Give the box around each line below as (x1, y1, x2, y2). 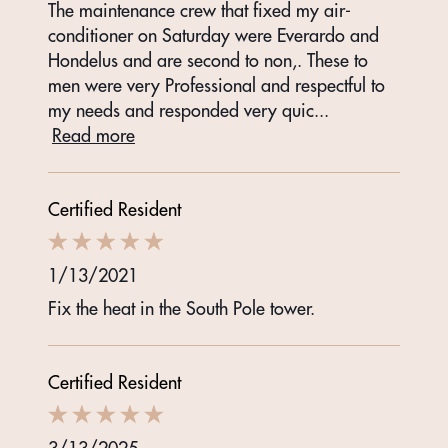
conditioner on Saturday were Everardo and (48, 24, 379, 48)
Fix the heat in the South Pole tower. (48, 297, 315, 321)
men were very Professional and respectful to (48, 74, 385, 98)
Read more (52, 124, 135, 148)
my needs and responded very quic (48, 99, 314, 123)
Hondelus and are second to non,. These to (48, 49, 368, 73)
